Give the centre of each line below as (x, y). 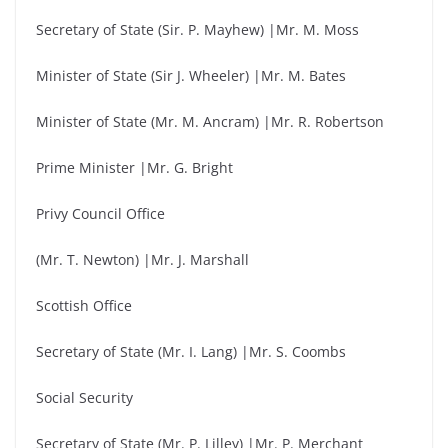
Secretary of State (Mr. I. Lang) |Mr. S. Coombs (191, 351)
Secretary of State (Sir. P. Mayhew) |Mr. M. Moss (197, 29)
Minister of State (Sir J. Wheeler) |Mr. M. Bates (191, 75)
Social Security (84, 397)
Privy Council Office (100, 213)
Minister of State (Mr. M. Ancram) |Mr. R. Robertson (210, 121)
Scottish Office (84, 305)
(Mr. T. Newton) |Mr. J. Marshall (142, 259)
